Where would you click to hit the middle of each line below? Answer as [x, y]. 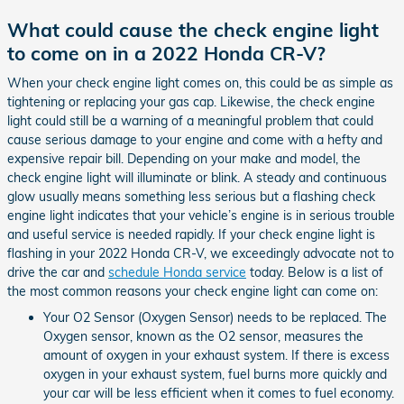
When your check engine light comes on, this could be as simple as [200, 83]
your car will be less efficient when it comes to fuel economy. [219, 393]
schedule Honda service [177, 272]
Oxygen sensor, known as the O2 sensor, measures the [203, 336]
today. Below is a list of [315, 272]
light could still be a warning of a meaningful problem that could [190, 121]
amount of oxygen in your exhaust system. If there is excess [216, 355]
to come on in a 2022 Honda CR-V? [166, 53]
